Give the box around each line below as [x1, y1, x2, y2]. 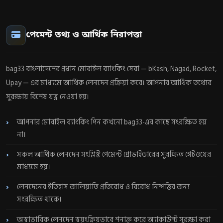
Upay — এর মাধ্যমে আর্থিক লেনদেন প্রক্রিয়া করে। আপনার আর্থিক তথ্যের [6, 77, 212, 89]
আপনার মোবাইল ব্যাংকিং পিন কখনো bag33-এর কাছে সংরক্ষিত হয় [17, 116, 207, 128]
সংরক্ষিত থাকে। [17, 194, 62, 206]
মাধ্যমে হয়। [17, 161, 51, 173]
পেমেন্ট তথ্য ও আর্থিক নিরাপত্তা [26, 29, 142, 41]
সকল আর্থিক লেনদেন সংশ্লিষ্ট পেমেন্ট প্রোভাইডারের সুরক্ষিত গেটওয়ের [17, 148, 212, 160]
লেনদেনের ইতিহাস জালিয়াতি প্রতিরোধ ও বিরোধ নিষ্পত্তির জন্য [17, 181, 190, 193]
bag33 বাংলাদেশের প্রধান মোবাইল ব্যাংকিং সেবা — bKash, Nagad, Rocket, [6, 63, 217, 75]
